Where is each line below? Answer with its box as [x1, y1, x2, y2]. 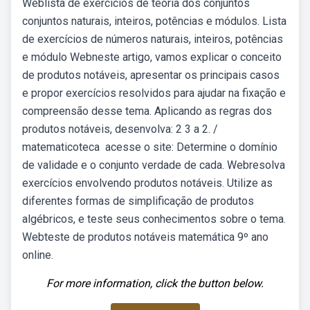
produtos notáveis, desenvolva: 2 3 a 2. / [22, 122, 218, 136]
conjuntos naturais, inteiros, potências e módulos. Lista [22, 15, 286, 28]
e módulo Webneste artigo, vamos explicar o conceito [22, 51, 282, 64]
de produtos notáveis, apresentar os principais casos [22, 69, 280, 82]
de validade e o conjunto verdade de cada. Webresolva [22, 158, 285, 172]
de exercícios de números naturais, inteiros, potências [22, 33, 283, 46]
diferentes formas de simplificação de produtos [22, 194, 254, 208]
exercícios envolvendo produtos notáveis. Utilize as [22, 176, 273, 190]
